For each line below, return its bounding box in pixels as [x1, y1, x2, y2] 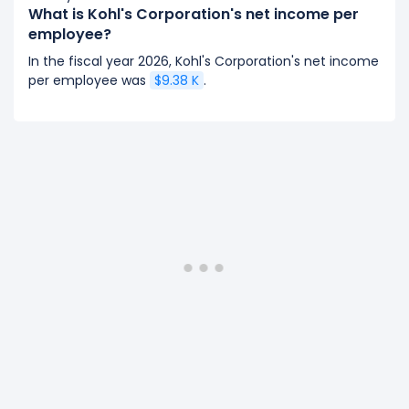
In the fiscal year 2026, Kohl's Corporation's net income [28, 52, 379, 70]
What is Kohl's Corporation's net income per [28, 4, 359, 25]
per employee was [28, 71, 150, 89]
